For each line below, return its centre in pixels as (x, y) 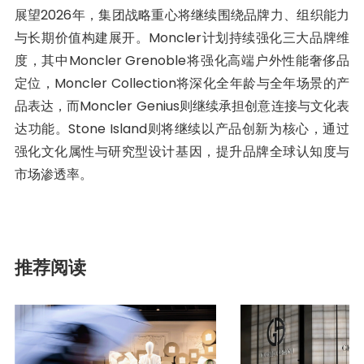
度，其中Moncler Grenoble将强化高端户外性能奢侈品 (182, 60)
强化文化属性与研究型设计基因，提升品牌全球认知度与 (182, 151)
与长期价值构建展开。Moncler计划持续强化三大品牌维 (182, 37)
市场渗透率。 (53, 174)
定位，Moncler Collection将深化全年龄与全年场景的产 (182, 83)
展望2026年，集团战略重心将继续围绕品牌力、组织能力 (182, 15)
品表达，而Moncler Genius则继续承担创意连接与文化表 (182, 106)
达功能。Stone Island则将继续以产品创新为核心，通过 (182, 128)
